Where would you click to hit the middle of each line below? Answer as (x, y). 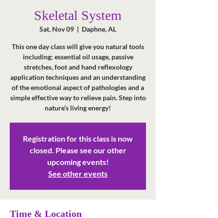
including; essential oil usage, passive (78, 57)
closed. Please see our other (78, 150)
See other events (78, 173)
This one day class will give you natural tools (78, 46)
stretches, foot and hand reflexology (78, 67)
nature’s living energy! (78, 108)
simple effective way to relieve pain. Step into (78, 98)
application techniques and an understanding (78, 77)
